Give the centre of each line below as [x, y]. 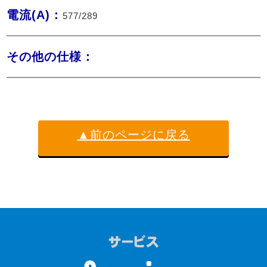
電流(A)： [35, 15]
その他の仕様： [51, 56]
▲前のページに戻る [133, 134]
